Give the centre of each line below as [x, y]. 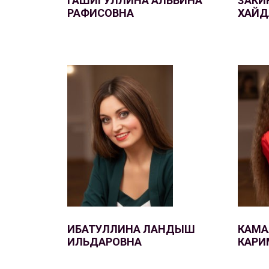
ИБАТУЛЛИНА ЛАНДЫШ [131, 229]
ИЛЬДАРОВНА [104, 242]
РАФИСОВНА [101, 13]
